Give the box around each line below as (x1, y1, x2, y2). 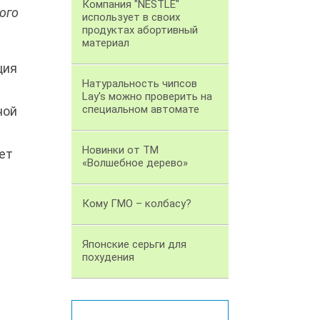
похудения (82, 251, 134, 264)
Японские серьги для (82, 238, 186, 251)
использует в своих (82, 11, 180, 24)
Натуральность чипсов (82, 77, 197, 91)
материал (82, 36, 129, 50)
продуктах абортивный (82, 24, 198, 37)
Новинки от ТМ (82, 144, 159, 157)
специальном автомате (82, 103, 199, 116)
